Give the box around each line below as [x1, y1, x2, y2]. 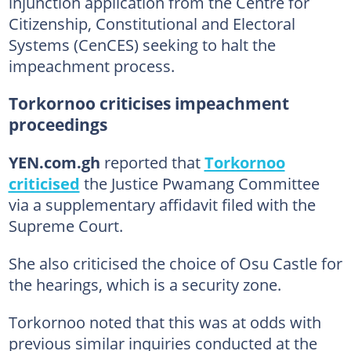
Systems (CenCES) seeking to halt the [8, 33, 276, 56]
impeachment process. [8, 54, 175, 77]
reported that [100, 150, 204, 173]
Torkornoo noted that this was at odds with [8, 310, 321, 333]
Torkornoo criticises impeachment [8, 92, 289, 114]
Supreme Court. [8, 214, 123, 237]
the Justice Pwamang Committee [79, 172, 320, 194]
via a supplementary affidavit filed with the [8, 193, 316, 215]
